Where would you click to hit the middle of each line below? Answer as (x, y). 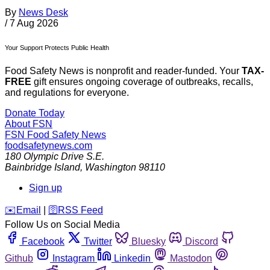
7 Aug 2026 (34, 23)
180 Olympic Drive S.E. (55, 157)
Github (19, 259)
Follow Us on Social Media (62, 225)
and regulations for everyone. (67, 93)
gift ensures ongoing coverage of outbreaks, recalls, (142, 82)
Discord (202, 242)
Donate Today (35, 113)
